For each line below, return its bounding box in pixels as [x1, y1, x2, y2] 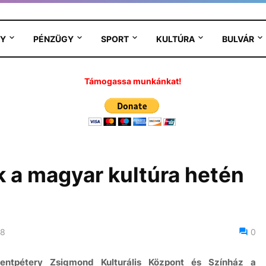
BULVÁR [221, 33, 254, 44]
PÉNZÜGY [33, 33, 74, 44]
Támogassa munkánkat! [84, 76, 182, 86]
